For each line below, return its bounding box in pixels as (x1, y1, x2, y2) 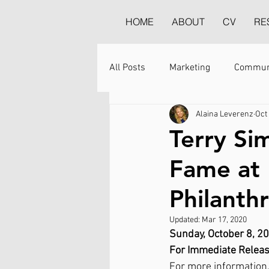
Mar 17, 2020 (202, 215, 247, 225)
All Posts (109, 62, 145, 74)
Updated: (169, 215, 202, 225)
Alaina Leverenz (196, 109, 253, 119)
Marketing (169, 62, 210, 74)
